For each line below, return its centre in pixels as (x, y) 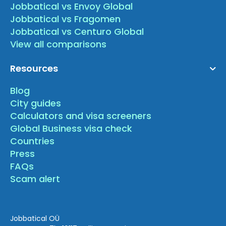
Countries (33, 141)
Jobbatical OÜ (35, 219)
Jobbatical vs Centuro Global (77, 32)
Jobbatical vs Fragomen (66, 19)
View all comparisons (59, 44)
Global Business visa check (71, 129)
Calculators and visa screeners (81, 116)
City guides (36, 103)
